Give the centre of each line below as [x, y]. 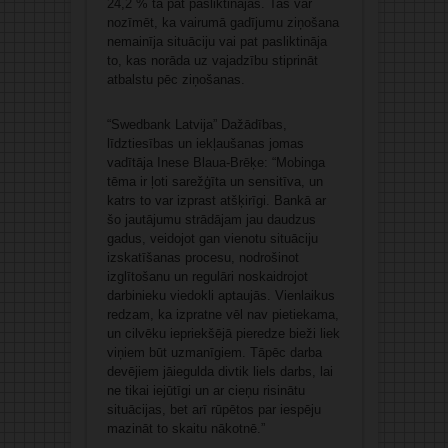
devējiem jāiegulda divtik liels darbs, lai [219, 371]
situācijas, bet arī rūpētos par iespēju [213, 409]
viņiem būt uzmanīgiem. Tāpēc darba [214, 352]
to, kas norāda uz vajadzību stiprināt [212, 60]
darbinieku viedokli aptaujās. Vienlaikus [220, 295]
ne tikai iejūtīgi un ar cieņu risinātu [205, 390]
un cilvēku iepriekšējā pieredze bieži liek [223, 333]
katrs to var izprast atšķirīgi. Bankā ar [216, 200]
